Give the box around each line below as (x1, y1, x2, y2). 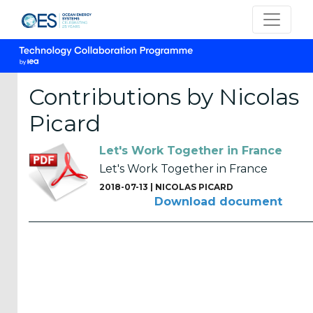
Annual (29, 171, 70, 184)
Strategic (29, 249, 79, 263)
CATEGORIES (17, 129, 93, 142)
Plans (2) (29, 266, 77, 279)
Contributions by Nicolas (29, 83, 299, 110)
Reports (29, 188, 73, 201)
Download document (154, 194, 282, 208)
